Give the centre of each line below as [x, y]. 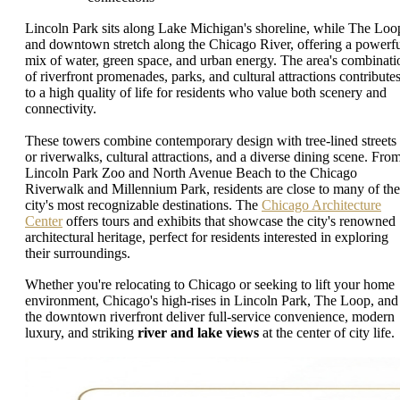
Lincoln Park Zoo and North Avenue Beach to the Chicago [191, 172]
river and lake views [198, 333]
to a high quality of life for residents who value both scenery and [206, 92]
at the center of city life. [327, 333]
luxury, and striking [81, 333]
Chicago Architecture [321, 204]
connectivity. [61, 108]
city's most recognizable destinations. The [143, 204]
